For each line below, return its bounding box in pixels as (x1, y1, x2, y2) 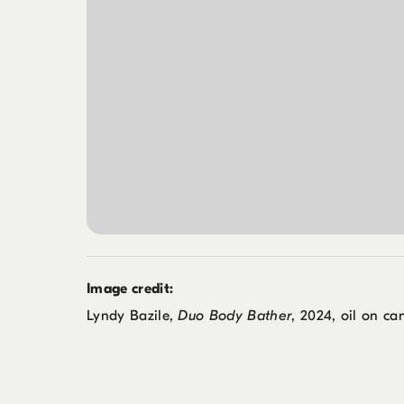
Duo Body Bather (178, 308, 292, 324)
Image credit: (87, 280, 174, 297)
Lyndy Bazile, (87, 308, 179, 324)
